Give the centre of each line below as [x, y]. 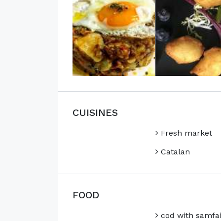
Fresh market [185, 133]
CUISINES [95, 113]
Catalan [174, 152]
